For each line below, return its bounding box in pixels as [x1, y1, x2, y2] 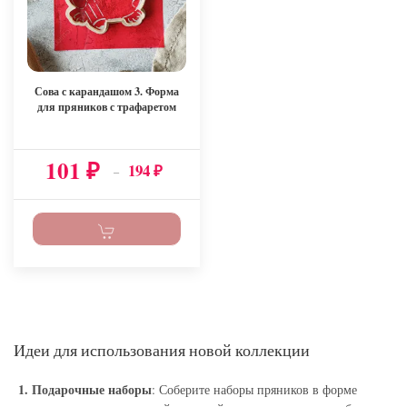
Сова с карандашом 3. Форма [34, 83, 179, 100]
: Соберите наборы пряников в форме [152, 381, 357, 399]
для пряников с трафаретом [36, 98, 176, 115]
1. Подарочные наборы [14, 380, 152, 400]
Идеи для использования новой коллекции [14, 340, 310, 362]
